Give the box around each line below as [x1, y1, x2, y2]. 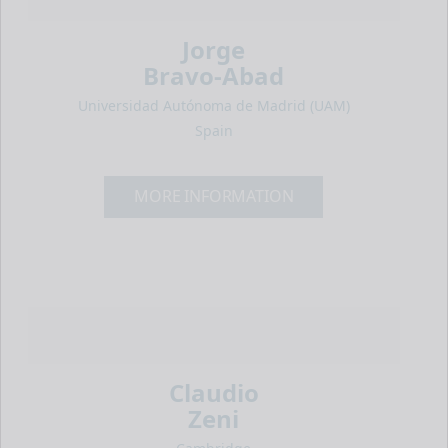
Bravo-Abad [143, 58, 285, 92]
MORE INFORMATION [134, 185, 294, 208]
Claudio [168, 375, 259, 409]
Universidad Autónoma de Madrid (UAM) [77, 95, 350, 115]
